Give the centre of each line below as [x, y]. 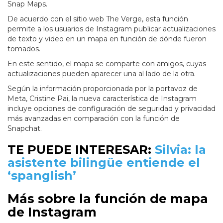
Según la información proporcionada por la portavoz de [103, 89]
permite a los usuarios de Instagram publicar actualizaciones [111, 29]
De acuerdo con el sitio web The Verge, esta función [98, 19]
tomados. [25, 49]
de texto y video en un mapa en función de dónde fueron [107, 39]
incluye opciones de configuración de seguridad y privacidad [111, 109]
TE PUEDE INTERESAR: [81, 150]
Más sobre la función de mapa [108, 199]
